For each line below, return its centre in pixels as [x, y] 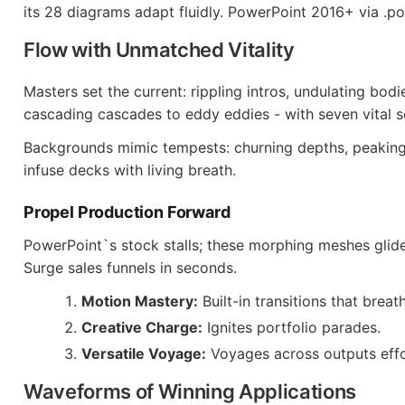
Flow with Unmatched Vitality [159, 50]
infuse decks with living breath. [130, 170]
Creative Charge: [142, 327]
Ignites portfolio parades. [292, 327]
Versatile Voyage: [144, 353]
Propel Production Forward [127, 212]
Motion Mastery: [140, 301]
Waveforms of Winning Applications [190, 391]
